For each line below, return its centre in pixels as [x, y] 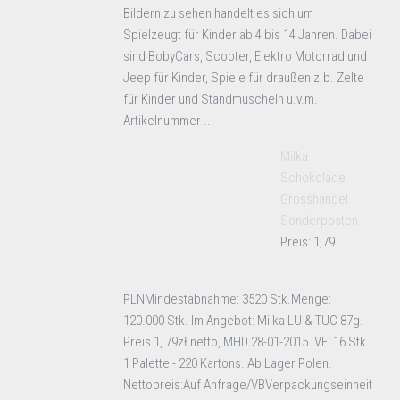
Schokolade [313, 178]
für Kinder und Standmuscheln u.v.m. [221, 99]
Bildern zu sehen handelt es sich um [218, 13]
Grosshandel [314, 199]
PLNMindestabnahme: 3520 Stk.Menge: [227, 299]
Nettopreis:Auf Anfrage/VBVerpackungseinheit [248, 385]
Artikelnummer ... [169, 121]
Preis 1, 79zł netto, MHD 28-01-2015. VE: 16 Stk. [246, 342]
